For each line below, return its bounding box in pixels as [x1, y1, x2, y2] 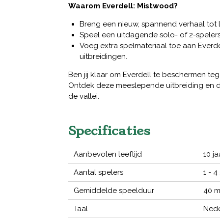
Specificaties [68, 123, 150, 138]
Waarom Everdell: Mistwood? [68, 1, 178, 11]
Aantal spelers [74, 168, 124, 177]
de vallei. [68, 92, 99, 101]
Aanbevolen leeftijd [74, 150, 142, 159]
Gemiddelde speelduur [74, 186, 155, 195]
